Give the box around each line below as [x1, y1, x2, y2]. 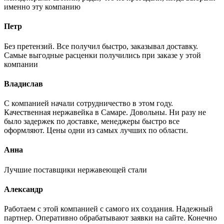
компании [4, 59, 38, 68]
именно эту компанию [4, 2, 80, 11]
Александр [4, 184, 43, 193]
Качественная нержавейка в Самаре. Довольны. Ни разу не [4, 108, 206, 117]
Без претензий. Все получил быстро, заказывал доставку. [4, 41, 198, 50]
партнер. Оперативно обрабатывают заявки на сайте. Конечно [4, 213, 217, 222]
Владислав [4, 79, 43, 88]
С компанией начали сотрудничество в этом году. [4, 99, 173, 108]
